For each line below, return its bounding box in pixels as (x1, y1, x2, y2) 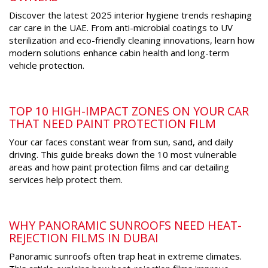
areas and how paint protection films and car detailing (9, 161, 229, 173)
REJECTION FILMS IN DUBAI (9, 230, 159, 246)
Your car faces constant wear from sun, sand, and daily (9, 136, 233, 148)
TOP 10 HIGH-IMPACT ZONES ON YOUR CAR (9, 103, 249, 120)
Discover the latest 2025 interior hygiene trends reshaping (9, 9, 252, 22)
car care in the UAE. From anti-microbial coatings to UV (9, 22, 233, 34)
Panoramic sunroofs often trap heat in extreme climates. (9, 250, 242, 263)
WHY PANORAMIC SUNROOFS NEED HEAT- (9, 217, 242, 234)
